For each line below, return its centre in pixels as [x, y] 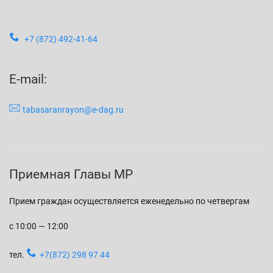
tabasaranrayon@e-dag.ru [73, 110]
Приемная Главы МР [71, 174]
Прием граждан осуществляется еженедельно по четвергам [129, 201]
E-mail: [28, 79]
